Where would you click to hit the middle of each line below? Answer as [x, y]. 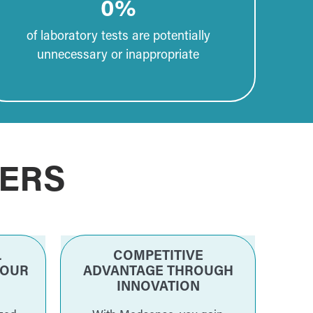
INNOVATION [158, 288]
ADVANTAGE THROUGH [158, 272]
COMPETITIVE [158, 257]
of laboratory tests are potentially [118, 37]
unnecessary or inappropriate [118, 56]
